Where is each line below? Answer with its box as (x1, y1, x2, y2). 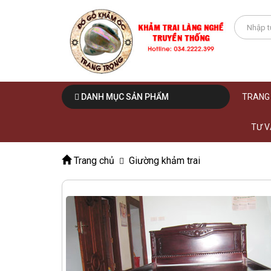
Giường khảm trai (129, 155, 200, 167)
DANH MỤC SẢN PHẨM (79, 92, 169, 102)
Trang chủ (71, 155, 114, 167)
